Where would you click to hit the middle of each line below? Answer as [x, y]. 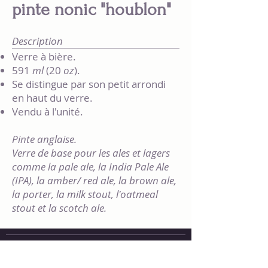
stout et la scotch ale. [59, 208]
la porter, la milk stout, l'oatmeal [85, 194]
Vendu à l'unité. [48, 112]
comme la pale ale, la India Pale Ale [90, 167]
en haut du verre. [52, 98]
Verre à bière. [44, 57]
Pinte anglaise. [44, 139]
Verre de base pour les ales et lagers [91, 153]
